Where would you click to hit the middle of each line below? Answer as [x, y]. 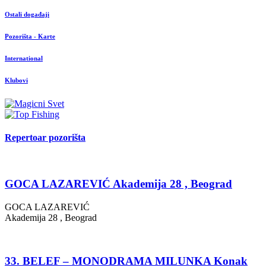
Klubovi [16, 80]
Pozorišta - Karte [30, 36]
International [24, 58]
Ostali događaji [27, 15]
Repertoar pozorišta [45, 138]
